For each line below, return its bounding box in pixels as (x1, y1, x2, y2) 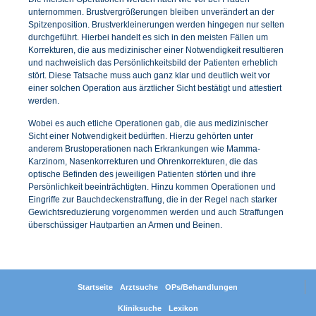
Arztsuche (120, 282, 158, 291)
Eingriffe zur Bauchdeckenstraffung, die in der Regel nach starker (28, 194, 277, 205)
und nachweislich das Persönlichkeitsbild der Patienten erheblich (28, 58, 278, 68)
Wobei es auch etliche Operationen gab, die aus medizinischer (28, 118, 268, 128)
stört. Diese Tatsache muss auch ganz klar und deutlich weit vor (28, 71, 270, 81)
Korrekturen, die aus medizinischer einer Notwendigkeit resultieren (28, 45, 284, 56)
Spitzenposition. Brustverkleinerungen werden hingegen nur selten (28, 20, 284, 30)
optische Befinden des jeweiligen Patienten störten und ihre (28, 169, 256, 179)
